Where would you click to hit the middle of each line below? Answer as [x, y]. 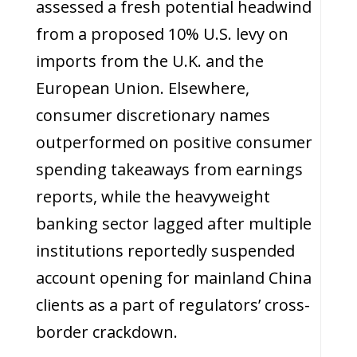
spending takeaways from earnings [169, 169]
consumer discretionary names [153, 115]
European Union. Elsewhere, [142, 88]
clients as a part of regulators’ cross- [173, 305]
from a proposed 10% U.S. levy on [162, 34]
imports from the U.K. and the [149, 61]
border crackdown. [106, 332]
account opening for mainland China [173, 278]
